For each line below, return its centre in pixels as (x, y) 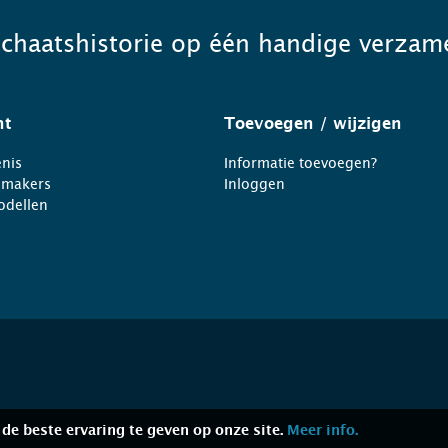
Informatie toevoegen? (300, 163)
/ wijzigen (358, 124)
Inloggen (254, 184)
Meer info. (322, 431)
